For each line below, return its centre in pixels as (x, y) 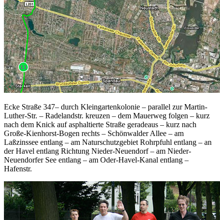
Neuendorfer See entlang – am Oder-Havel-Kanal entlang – (96, 160)
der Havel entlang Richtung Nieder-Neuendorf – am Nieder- (97, 151)
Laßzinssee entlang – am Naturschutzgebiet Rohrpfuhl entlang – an (108, 142)
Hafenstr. (18, 169)
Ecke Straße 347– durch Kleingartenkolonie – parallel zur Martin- (106, 107)
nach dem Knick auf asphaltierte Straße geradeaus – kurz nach (100, 125)
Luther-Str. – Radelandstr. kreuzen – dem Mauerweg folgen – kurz (107, 116)
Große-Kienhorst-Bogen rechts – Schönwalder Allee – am (94, 134)
